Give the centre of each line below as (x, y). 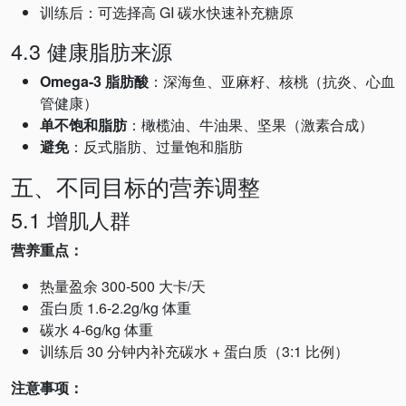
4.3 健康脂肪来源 (92, 51)
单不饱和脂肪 (83, 125)
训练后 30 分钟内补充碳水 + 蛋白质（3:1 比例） (194, 351)
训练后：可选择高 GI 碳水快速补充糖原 (167, 12)
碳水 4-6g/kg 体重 (97, 329)
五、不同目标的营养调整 (135, 186)
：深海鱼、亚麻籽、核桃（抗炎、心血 (272, 81)
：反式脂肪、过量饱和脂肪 (156, 146)
